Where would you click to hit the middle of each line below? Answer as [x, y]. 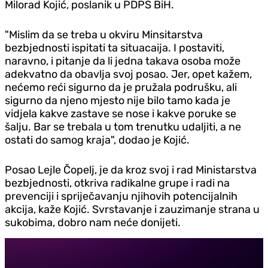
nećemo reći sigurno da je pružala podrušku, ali [121, 87]
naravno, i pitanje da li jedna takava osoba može [123, 61]
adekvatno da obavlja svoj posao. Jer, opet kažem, [128, 74]
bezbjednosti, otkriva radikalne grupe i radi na [117, 183]
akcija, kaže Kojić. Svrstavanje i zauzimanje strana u [132, 209]
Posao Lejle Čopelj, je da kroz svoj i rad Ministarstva [131, 170]
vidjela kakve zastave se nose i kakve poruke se [121, 113]
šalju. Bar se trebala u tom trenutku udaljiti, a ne [123, 127]
